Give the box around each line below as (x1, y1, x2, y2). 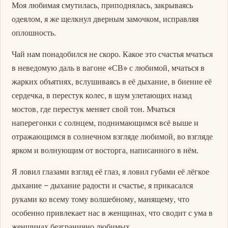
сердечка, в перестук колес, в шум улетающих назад (12, 90, 192, 100)
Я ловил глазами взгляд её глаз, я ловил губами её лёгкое (12, 166, 210, 177)
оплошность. (12, 27, 56, 38)
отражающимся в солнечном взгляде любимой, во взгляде (12, 131, 213, 141)
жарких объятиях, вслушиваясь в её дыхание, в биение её (12, 76, 212, 87)
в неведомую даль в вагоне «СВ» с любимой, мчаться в (12, 62, 205, 73)
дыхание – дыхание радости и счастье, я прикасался (12, 180, 193, 191)
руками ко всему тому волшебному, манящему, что (12, 194, 190, 205)
